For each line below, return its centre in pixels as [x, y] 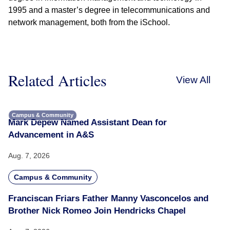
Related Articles [57, 80]
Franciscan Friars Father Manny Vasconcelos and [108, 198]
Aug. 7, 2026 [29, 156]
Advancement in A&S [51, 135]
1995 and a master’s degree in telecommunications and [109, 10]
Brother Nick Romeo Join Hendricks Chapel [97, 211]
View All [193, 80]
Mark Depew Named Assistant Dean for [88, 122]
